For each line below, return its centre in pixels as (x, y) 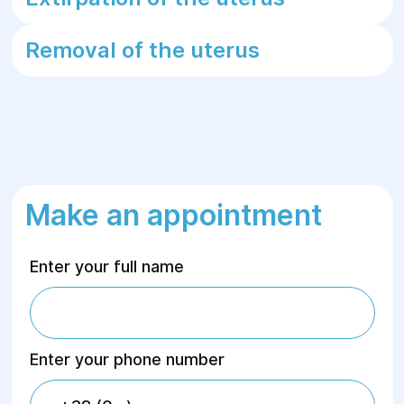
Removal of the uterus (142, 50)
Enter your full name (106, 266)
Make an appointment (173, 215)
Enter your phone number (127, 359)
